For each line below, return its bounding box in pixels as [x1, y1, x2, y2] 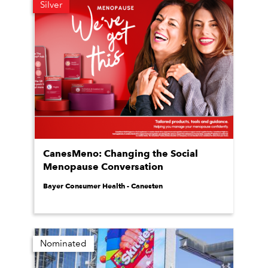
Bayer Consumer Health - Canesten [43, 181, 163, 190]
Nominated [40, 238, 87, 249]
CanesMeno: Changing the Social [43, 148, 198, 159]
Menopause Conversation [43, 161, 163, 172]
